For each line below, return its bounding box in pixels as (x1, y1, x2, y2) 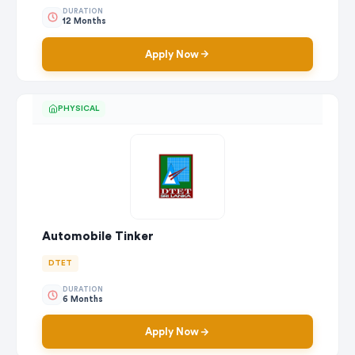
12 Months (63, 17, 106, 26)
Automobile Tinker (42, 231, 154, 243)
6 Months (63, 294, 103, 303)
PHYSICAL (58, 104, 99, 113)
